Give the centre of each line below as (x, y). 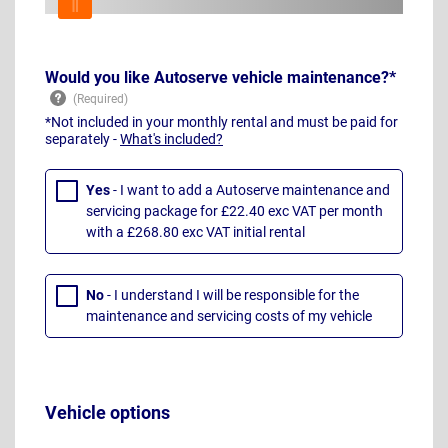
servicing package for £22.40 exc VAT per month (234, 211)
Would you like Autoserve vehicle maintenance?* (220, 78)
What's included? (171, 139)
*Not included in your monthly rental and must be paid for (221, 122)
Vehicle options (107, 412)
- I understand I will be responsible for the (233, 295)
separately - (82, 139)
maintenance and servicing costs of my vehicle (229, 316)
